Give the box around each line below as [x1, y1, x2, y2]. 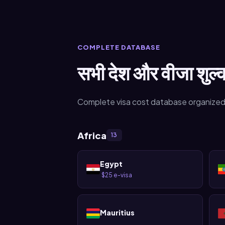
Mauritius [99, 207, 135, 217]
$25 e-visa [101, 171, 132, 179]
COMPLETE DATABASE [77, 43, 160, 51]
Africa [77, 129, 106, 141]
